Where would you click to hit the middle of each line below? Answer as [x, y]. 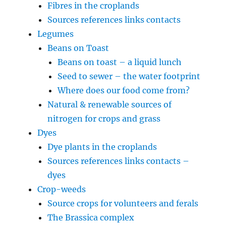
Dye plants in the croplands [102, 147]
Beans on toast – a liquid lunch [120, 62]
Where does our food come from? [124, 90]
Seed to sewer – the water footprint [129, 76]
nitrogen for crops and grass [104, 118]
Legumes [56, 34]
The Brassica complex [91, 217]
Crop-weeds [62, 189]
